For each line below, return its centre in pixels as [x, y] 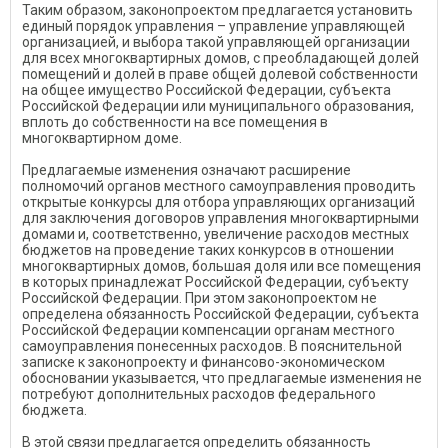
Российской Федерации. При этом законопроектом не [199, 298]
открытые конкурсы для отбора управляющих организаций [218, 202]
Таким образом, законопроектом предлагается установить [217, 10]
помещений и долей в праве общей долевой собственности [220, 74]
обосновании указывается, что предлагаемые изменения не [222, 378]
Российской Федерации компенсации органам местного [208, 330]
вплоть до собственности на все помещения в [175, 122]
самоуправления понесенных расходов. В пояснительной [212, 346]
